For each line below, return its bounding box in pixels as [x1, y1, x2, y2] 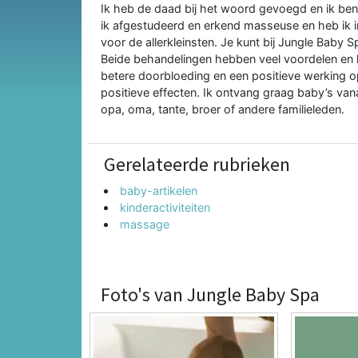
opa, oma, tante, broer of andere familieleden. [101, 101, 344, 116]
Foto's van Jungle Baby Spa [101, 281, 320, 307]
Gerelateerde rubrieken [104, 151, 290, 177]
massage [120, 217, 170, 231]
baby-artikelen [120, 183, 198, 197]
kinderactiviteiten [120, 200, 211, 214]
